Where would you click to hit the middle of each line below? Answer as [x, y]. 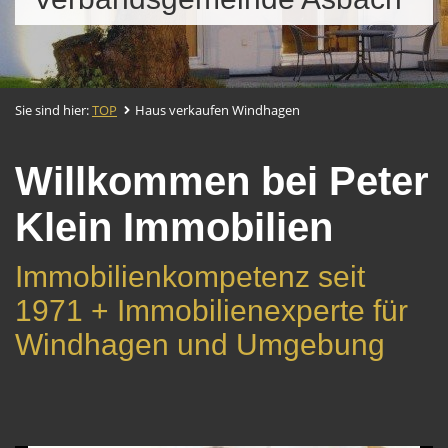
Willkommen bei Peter [222, 181]
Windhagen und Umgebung [200, 344]
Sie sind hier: [53, 110]
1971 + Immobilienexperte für [211, 310]
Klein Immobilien [174, 227]
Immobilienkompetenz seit [190, 276]
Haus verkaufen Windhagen [217, 110]
